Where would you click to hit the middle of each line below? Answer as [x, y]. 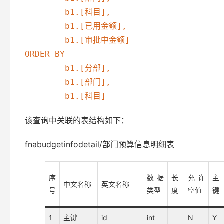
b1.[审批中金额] [45, 40]
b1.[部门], [45, 82]
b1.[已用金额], [45, 26]
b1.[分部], [45, 68]
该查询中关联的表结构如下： [77, 120]
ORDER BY [45, 54]
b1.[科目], [45, 12]
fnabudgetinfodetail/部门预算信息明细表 [100, 144]
